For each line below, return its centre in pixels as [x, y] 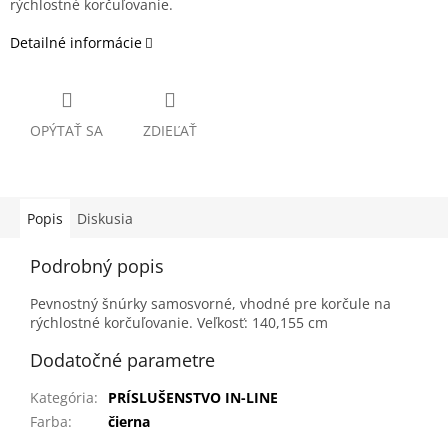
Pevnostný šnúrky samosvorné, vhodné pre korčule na [210, 304]
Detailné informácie [76, 43]
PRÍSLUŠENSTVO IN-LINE [193, 398]
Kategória [62, 398]
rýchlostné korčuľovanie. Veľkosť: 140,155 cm [179, 323]
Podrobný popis [97, 266]
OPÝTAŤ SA [66, 131]
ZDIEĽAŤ [170, 131]
